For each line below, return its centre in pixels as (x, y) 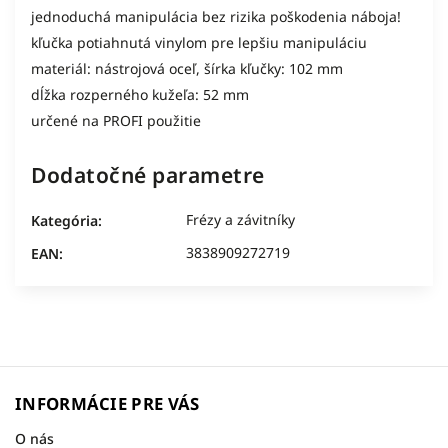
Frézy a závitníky (240, 219)
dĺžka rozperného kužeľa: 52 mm (140, 94)
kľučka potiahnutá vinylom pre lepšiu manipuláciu (199, 42)
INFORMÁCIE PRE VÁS (107, 403)
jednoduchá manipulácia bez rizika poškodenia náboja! (216, 16)
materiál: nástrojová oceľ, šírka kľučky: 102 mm (187, 68)
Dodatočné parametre (148, 175)
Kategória (64, 220)
